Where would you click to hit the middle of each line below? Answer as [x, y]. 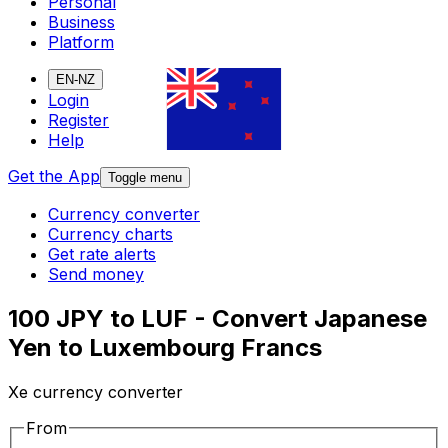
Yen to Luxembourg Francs [165, 348]
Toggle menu [145, 178]
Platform [81, 42]
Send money [96, 274]
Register [78, 120]
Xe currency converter [95, 392]
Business [81, 22]
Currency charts [110, 234]
